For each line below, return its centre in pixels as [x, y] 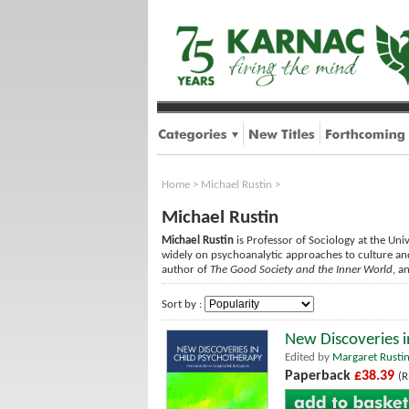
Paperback [320, 376]
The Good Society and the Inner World [301, 270]
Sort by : [183, 304]
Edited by [309, 357]
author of [186, 270]
